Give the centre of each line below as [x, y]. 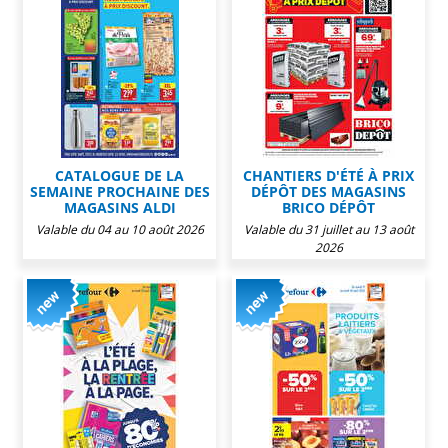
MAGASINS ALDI [119, 207]
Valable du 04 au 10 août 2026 [119, 229]
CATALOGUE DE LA [119, 175]
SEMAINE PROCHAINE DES [119, 191]
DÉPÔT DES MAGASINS [328, 191]
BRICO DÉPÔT [328, 207]
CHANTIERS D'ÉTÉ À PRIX [328, 175]
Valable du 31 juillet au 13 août [328, 229]
